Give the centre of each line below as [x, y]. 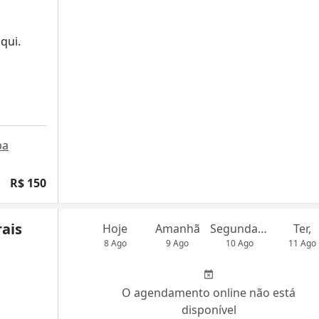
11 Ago [302, 244]
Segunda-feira [262, 229]
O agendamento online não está [209, 293]
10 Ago [240, 244]
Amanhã [177, 229]
